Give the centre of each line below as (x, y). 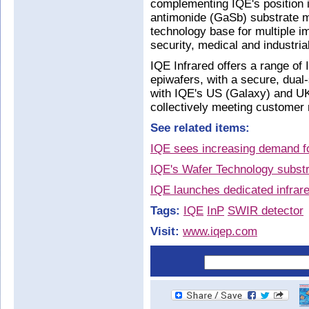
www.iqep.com (220, 231)
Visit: (167, 231)
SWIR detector (266, 211)
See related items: (200, 128)
